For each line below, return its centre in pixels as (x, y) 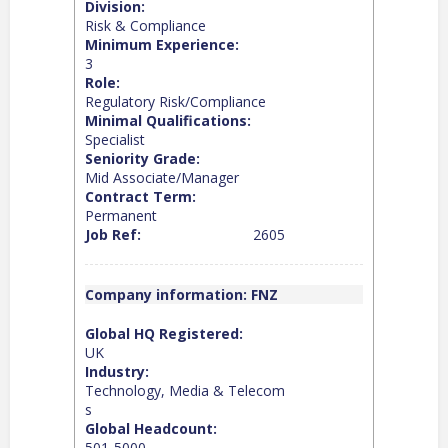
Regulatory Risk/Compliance (175, 101)
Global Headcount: (151, 428)
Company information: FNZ (181, 294)
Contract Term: (140, 196)
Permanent (121, 215)
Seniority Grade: (142, 158)
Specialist (115, 139)
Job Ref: (113, 234)
